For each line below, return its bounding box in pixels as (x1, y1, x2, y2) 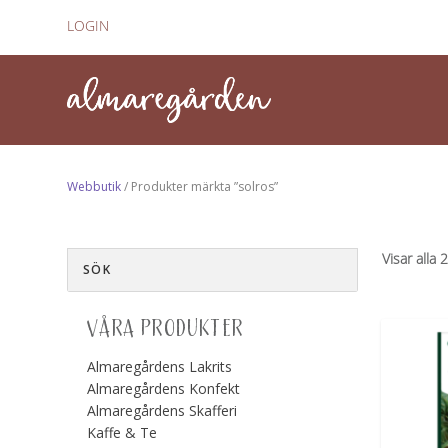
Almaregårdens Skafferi (87, 400, 238, 420)
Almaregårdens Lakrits (87, 356, 233, 376)
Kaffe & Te (87, 422, 158, 442)
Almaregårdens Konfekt (87, 378, 241, 398)
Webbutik (67, 177, 122, 195)
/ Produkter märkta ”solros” (121, 177, 279, 195)
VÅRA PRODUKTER (87, 313, 244, 344)
